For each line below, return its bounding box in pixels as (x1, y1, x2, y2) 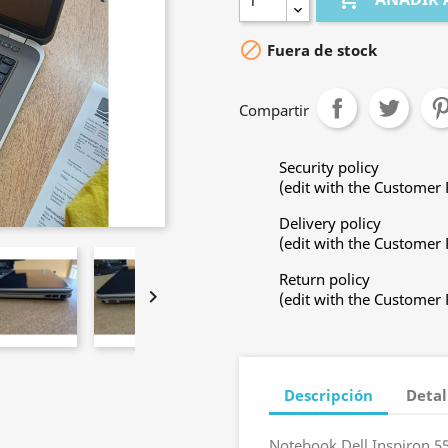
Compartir (239, 100, 309, 120)
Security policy (279, 157, 379, 177)
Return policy (279, 269, 370, 289)
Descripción (284, 384, 373, 405)
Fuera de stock (263, 40, 377, 61)
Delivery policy (279, 213, 381, 233)
